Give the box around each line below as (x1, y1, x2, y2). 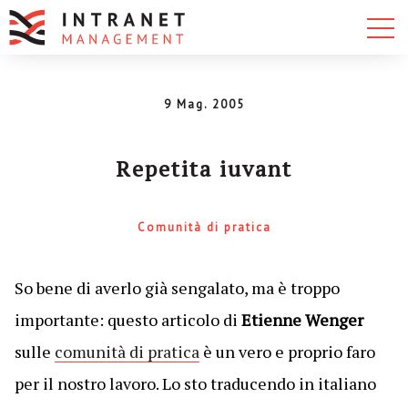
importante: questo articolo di (14, 309, 241, 331)
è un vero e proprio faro (199, 341, 375, 362)
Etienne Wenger (240, 309, 363, 331)
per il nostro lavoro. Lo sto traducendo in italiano (14, 372, 376, 394)
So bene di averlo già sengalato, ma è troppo (14, 277, 340, 299)
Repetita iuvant (116, 154, 292, 183)
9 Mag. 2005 (163, 97, 245, 112)
